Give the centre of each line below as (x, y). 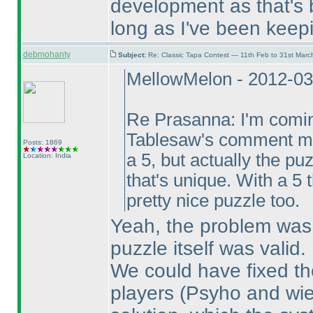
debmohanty (46, 54)
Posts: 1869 (42, 142)
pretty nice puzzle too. (213, 201)
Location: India (47, 155)
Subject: (133, 55)
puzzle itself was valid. (208, 248)
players (145, 293)
